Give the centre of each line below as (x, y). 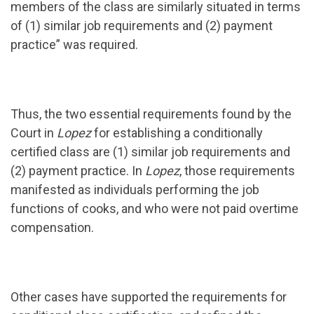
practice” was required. (74, 45)
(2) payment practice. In (78, 171)
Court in (34, 133)
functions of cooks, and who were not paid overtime (155, 209)
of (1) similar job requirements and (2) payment (142, 26)
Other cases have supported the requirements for (149, 297)
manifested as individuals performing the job (135, 190)
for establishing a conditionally (177, 133)
